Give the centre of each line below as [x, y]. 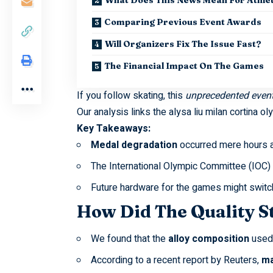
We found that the [129, 239]
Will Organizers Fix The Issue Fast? [183, 44]
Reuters [240, 261]
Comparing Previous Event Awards [183, 22]
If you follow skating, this [131, 95]
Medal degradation [134, 145]
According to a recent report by [157, 261]
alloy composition [208, 239]
